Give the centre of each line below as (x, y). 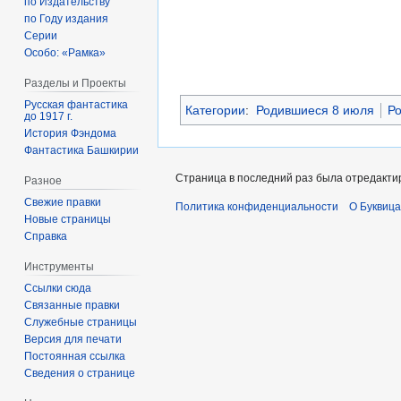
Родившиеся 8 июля (315, 110)
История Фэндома (71, 133)
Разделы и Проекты (76, 84)
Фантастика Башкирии (82, 150)
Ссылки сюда (58, 288)
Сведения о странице (80, 373)
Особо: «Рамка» (65, 53)
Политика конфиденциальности (257, 206)
